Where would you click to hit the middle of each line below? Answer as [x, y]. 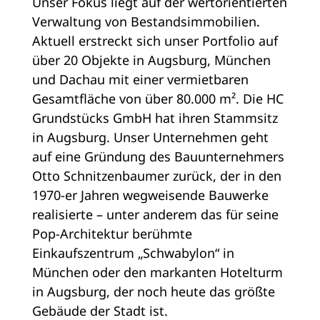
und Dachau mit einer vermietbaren [140, 80]
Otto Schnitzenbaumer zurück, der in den [156, 176]
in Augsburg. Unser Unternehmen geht [150, 137]
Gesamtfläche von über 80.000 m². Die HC [157, 99]
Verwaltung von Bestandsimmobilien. [146, 22]
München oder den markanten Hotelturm [157, 272]
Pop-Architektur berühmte [112, 234]
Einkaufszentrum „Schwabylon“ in [133, 253]
